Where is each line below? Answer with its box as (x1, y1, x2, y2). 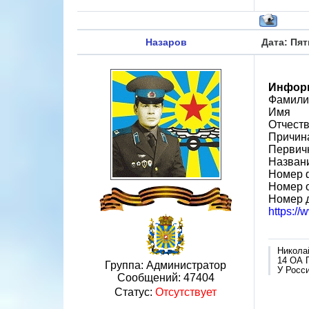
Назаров (145, 37, 187, 48)
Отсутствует (155, 286, 217, 298)
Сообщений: (117, 272, 183, 283)
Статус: (114, 286, 155, 298)
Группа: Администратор (105, 259, 226, 271)
